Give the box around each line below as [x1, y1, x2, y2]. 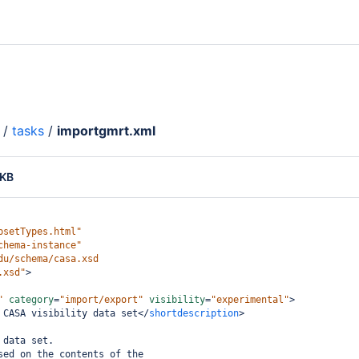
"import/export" [59, 294, 143, 305]
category [9, 294, 54, 305]
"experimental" [211, 294, 289, 305]
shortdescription [149, 308, 239, 319]
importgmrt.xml [57, 123, 155, 139]
